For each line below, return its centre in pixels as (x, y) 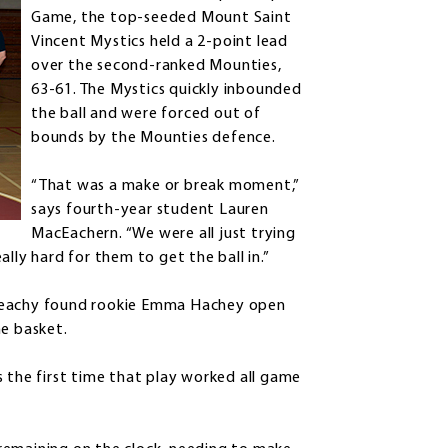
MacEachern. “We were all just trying (163, 234)
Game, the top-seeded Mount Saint (161, 18)
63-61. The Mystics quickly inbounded (166, 90)
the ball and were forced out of (146, 114)
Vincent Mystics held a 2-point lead (160, 42)
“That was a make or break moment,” (165, 186)
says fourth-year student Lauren (150, 210)
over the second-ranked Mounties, (156, 66)
